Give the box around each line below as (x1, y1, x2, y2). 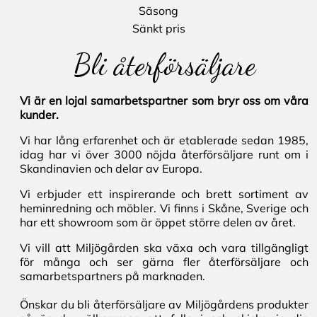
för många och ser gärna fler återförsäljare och (20, 255, 309, 270)
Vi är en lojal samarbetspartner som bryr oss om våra (20, 93, 309, 108)
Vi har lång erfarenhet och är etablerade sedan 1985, (20, 133, 309, 148)
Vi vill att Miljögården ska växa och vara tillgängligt (20, 241, 309, 255)
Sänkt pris (132, 21, 185, 36)
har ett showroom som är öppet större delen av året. (20, 215, 296, 230)
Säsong (139, 4, 178, 18)
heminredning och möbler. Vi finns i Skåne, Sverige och (20, 201, 309, 216)
